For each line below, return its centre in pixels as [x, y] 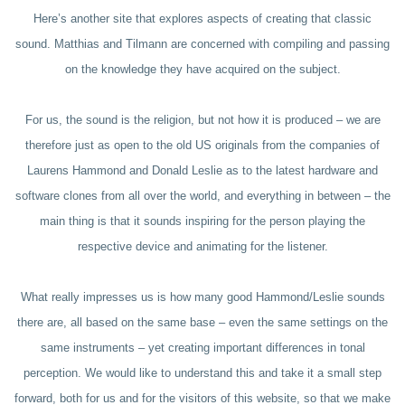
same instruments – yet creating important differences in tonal [202, 348]
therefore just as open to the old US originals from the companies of [202, 145]
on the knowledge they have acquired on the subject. [202, 69]
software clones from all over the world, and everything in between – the [202, 196]
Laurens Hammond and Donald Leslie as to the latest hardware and [202, 170]
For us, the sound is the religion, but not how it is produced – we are [202, 120]
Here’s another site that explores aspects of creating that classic [202, 19]
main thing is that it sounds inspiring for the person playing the [202, 221]
